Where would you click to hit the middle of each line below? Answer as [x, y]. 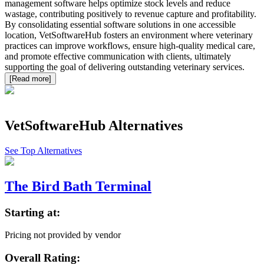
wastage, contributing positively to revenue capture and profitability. [131, 14]
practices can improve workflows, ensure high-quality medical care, [130, 46]
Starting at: [32, 212]
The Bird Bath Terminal [78, 186]
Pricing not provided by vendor [63, 235]
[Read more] [30, 79]
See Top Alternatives [43, 150]
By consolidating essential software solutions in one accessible [120, 25]
